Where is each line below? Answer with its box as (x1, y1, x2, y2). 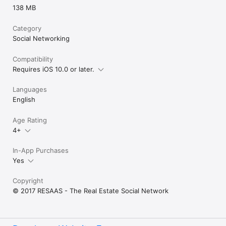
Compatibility (13, 54, 53, 63)
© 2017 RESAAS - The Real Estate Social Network (13, 186, 168, 195)
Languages (13, 85, 47, 93)
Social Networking (13, 34, 70, 42)
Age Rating (13, 116, 47, 124)
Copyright (13, 176, 43, 185)
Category (13, 24, 41, 32)
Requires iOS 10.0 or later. (13, 65, 94, 73)
